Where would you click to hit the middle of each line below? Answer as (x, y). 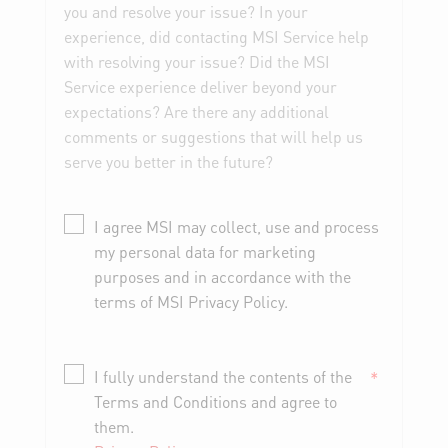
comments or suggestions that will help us (213, 136)
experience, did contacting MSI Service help (216, 36)
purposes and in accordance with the (222, 276)
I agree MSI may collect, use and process (236, 226)
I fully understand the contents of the (222, 376)
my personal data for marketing (204, 251)
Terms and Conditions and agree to (215, 401)
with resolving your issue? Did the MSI (196, 61)
